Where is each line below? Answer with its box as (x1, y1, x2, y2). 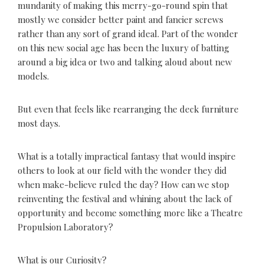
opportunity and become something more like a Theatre (18, 207, 243, 219)
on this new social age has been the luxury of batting (18, 42, 229, 54)
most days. (18, 117, 60, 130)
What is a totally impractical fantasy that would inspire (18, 150, 236, 163)
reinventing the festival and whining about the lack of (18, 193, 232, 205)
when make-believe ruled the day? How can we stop (18, 179, 229, 191)
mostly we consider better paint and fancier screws (18, 14, 223, 26)
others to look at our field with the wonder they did (18, 164, 227, 177)
